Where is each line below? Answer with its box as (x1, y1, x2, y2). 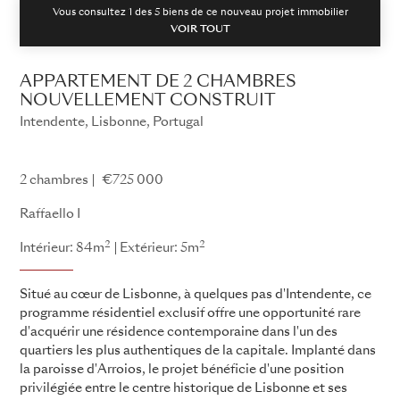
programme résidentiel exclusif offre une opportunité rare (20, 306, 361, 320)
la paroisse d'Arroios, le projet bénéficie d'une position (20, 362, 344, 376)
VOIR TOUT (170, 24, 230, 35)
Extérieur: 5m (120, 241, 199, 254)
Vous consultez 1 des (52, 7, 154, 18)
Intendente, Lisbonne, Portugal (20, 115, 204, 129)
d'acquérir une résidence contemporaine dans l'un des (20, 325, 337, 338)
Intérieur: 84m (20, 241, 104, 254)
